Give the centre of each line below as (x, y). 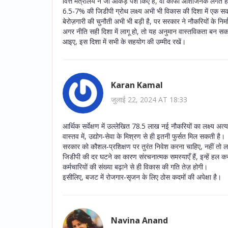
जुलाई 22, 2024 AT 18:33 (149, 100)
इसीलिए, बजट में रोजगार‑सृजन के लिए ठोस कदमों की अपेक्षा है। (142, 177)
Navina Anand (139, 221)
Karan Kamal (137, 85)
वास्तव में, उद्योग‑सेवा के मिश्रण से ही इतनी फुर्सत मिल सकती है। (144, 136)
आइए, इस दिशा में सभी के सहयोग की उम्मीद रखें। (124, 41)
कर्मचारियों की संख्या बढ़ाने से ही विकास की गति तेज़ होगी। (135, 166)
